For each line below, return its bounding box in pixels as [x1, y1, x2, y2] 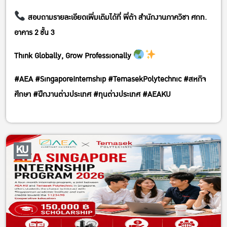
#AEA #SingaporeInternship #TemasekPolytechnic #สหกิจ [14, 73, 206, 86]
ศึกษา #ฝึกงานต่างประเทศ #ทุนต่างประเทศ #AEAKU [14, 88, 171, 101]
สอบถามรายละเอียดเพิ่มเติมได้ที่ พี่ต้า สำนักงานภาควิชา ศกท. [25, 11, 207, 24]
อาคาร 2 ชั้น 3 [14, 26, 54, 40]
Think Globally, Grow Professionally [14, 50, 133, 63]
